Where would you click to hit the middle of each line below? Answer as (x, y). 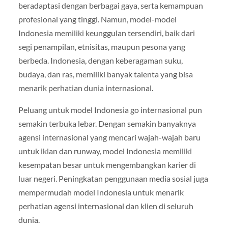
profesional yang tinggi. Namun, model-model (97, 19)
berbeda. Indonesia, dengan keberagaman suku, (100, 60)
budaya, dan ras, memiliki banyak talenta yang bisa (105, 74)
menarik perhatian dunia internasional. (85, 88)
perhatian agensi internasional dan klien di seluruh (106, 206)
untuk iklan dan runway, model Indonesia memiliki (105, 151)
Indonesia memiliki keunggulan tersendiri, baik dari (106, 33)
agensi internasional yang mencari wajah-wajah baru (109, 137)
